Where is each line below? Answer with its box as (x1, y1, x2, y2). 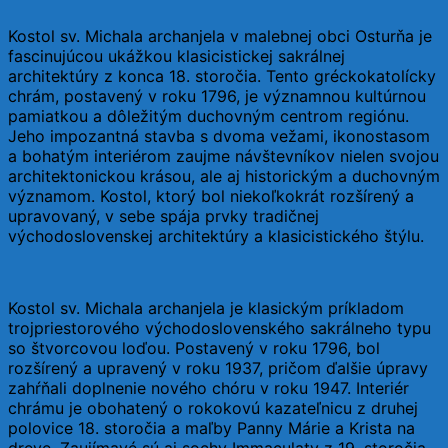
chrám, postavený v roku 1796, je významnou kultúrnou (8, 85, 426, 106)
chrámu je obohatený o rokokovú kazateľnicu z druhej (8, 397, 418, 418)
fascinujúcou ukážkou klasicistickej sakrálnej (8, 45, 345, 66)
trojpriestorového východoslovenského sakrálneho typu (8, 317, 431, 338)
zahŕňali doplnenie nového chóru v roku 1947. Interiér (8, 377, 409, 398)
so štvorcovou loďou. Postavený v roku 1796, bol (8, 337, 380, 358)
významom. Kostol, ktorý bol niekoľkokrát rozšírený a (8, 185, 414, 206)
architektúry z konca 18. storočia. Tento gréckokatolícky (8, 65, 436, 86)
